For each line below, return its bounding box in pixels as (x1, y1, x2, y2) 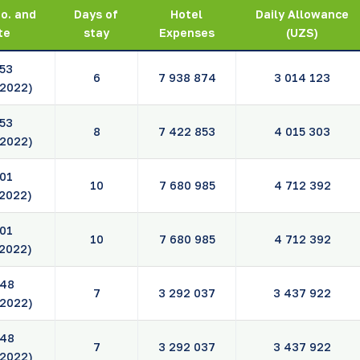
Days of (74, 7, 118, 22)
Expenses (158, 26, 215, 40)
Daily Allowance (255, 7, 349, 22)
